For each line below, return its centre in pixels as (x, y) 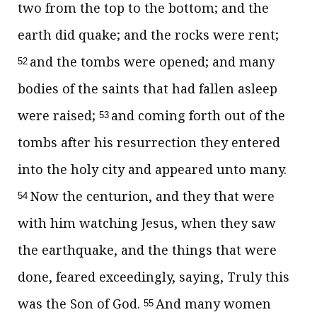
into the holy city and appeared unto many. (152, 169)
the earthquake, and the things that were (147, 250)
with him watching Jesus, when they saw (147, 223)
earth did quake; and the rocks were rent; (148, 35)
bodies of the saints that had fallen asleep (148, 88)
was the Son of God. (81, 304)
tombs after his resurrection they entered (149, 142)
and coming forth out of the (198, 115)
